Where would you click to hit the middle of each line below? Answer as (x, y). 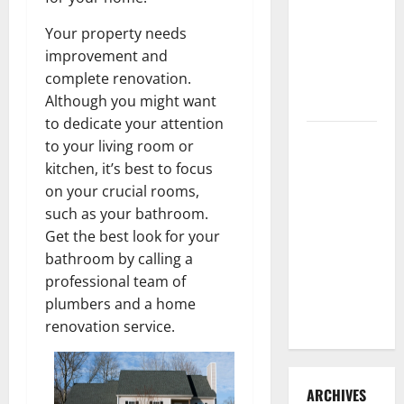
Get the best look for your (133, 236)
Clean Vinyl (338, 161)
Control (328, 103)
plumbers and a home (120, 303)
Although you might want (131, 101)
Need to (329, 35)
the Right (334, 207)
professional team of (115, 281)
